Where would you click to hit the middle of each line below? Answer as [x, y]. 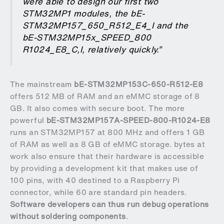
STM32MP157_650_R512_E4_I [88, 25]
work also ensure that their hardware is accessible [107, 156]
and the [171, 25]
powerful [28, 120]
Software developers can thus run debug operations [109, 204]
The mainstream [42, 84]
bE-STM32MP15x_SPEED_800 [87, 37]
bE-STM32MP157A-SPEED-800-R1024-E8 [128, 120]
